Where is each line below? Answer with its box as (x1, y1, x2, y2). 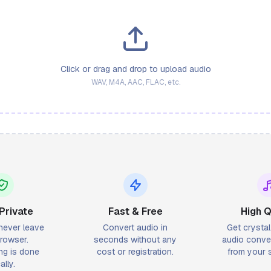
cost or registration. (97, 246, 174, 257)
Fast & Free (108, 205, 163, 218)
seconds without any (94, 234, 177, 245)
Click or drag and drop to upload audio (60, 64, 211, 74)
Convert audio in (103, 222, 168, 233)
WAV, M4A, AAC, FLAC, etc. (91, 77, 180, 87)
